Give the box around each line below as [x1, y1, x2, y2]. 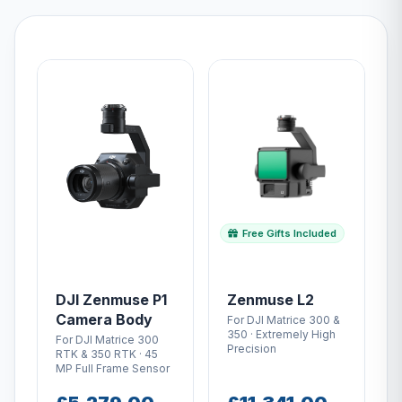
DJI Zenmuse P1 [56, 290, 167, 309]
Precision [227, 341, 276, 355]
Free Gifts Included [240, 226, 336, 240]
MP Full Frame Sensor [56, 361, 170, 375]
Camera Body [56, 310, 153, 328]
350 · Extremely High [227, 327, 336, 341]
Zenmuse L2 [227, 290, 314, 309]
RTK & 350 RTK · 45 [56, 346, 158, 361]
